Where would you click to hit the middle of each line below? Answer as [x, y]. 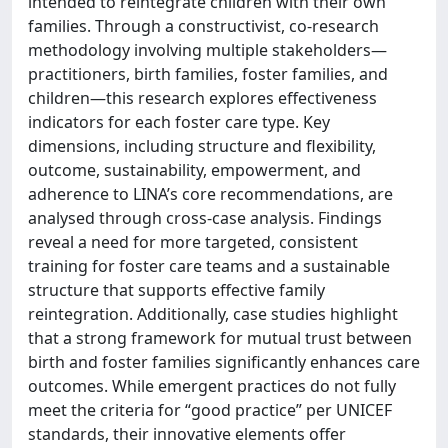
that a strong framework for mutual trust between [220, 338]
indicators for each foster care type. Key [179, 122]
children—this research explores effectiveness [202, 98]
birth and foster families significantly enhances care [224, 362]
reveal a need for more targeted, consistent [193, 242]
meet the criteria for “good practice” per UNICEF [210, 410]
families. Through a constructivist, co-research [203, 26]
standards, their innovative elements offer [187, 434]
